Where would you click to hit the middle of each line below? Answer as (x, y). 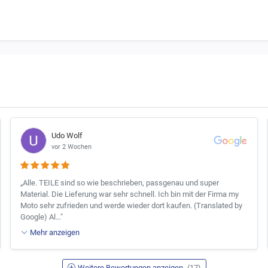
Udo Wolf (67, 135)
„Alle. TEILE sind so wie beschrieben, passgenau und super (120, 183)
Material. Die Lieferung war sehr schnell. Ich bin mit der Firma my (130, 194)
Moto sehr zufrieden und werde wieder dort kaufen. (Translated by (132, 206)
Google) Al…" (42, 217)
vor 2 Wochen (72, 147)
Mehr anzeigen (55, 232)
